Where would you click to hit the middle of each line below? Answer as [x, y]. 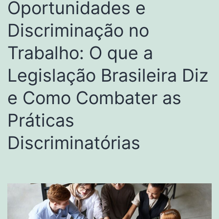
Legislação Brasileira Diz [108, 75]
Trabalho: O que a [80, 53]
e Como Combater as [94, 98]
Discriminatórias [74, 142]
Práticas [41, 120]
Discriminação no [78, 30]
